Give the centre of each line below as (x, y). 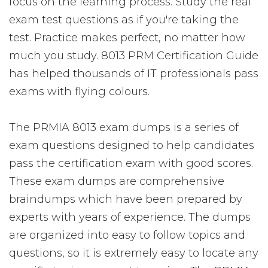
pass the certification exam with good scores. (131, 163)
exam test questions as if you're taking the (124, 20)
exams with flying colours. (79, 92)
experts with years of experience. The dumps (130, 217)
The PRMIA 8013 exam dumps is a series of (124, 127)
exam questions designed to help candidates (132, 145)
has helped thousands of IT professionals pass (134, 74)
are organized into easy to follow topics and (127, 235)
